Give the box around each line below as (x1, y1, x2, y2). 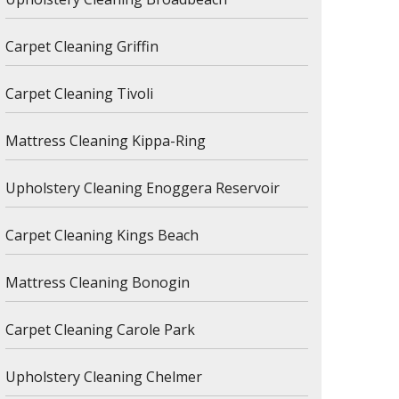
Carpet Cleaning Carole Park (5, 320, 195, 339)
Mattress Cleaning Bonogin (5, 273, 190, 292)
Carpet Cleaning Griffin (5, 37, 159, 56)
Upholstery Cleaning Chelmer (5, 367, 202, 387)
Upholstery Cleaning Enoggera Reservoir (5, 178, 280, 198)
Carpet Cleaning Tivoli (5, 84, 153, 103)
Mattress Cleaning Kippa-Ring (5, 131, 206, 151)
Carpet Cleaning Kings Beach (5, 225, 199, 245)
